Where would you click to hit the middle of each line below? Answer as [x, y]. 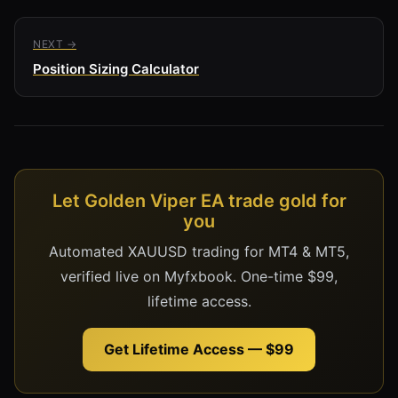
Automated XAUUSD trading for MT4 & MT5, [199, 251]
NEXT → [55, 44]
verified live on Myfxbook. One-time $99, [199, 276]
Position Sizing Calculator [116, 68]
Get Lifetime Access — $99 [199, 349]
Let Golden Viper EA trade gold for [199, 200]
